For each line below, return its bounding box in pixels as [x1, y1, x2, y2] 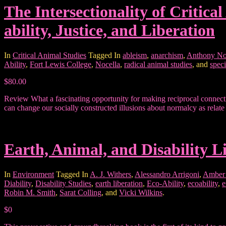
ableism [123, 50, 147, 60]
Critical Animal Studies [13, 50, 86, 60]
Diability [4, 179, 31, 188]
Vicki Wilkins [119, 188, 162, 197]
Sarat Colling [60, 188, 101, 197]
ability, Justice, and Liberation [4, 21, 215, 40]
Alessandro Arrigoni [135, 169, 199, 179]
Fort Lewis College [30, 60, 91, 69]
